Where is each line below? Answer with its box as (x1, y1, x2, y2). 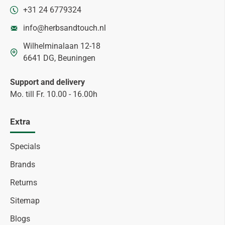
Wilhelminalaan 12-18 (23, 41, 100, 51)
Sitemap (10, 196, 40, 205)
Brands (10, 160, 35, 169)
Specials (10, 142, 40, 151)
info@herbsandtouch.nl (23, 23, 106, 33)
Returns (10, 178, 37, 187)
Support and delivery (10, 77, 85, 87)
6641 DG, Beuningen (23, 53, 95, 63)
